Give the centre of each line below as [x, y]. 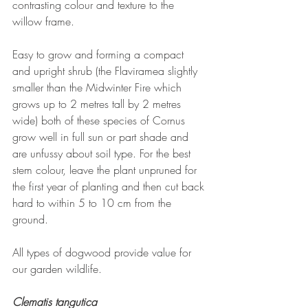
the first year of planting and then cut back [110, 187]
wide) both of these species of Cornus [100, 121]
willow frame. [43, 22]
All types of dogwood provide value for [103, 253]
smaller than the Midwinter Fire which [99, 88]
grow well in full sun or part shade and [102, 137]
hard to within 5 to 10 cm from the [93, 203]
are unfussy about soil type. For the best [103, 154]
